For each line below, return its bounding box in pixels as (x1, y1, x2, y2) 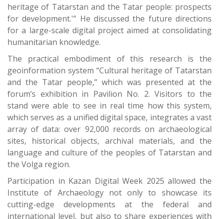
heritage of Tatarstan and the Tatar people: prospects (7, 1, 212, 13)
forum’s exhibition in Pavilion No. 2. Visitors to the (7, 88, 212, 100)
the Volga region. (7, 159, 70, 170)
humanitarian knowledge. (7, 37, 101, 48)
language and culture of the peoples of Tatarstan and (7, 147, 212, 158)
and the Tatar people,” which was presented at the (7, 77, 212, 88)
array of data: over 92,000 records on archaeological (7, 124, 212, 135)
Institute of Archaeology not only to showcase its (7, 187, 212, 198)
